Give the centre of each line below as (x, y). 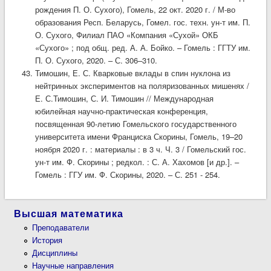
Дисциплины (55, 253)
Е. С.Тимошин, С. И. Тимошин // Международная (124, 98)
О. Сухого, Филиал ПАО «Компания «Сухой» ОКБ (126, 34)
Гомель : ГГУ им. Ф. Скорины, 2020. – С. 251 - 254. (127, 174)
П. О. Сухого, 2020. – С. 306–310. (96, 60)
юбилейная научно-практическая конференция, (121, 111)
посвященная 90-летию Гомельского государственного (135, 123)
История (47, 240)
